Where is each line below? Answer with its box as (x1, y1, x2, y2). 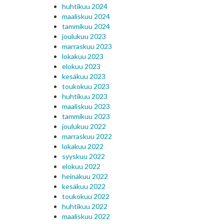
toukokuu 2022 (61, 192, 109, 200)
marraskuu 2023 (61, 42, 112, 50)
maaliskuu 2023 (61, 102, 110, 110)
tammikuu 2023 (61, 112, 110, 120)
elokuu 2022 (61, 162, 100, 170)
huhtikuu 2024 (61, 2, 107, 10)
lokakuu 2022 (61, 142, 103, 150)
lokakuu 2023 (61, 52, 103, 60)
